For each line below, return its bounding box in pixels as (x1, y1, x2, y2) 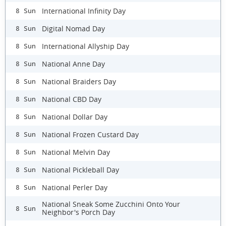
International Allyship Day (42, 41, 129, 51)
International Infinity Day (42, 6, 126, 16)
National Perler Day (42, 182, 107, 192)
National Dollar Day (42, 111, 107, 122)
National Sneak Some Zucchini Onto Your (42, 199, 180, 209)
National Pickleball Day (42, 164, 119, 175)
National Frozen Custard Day (42, 129, 139, 139)
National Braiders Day (42, 76, 116, 86)
